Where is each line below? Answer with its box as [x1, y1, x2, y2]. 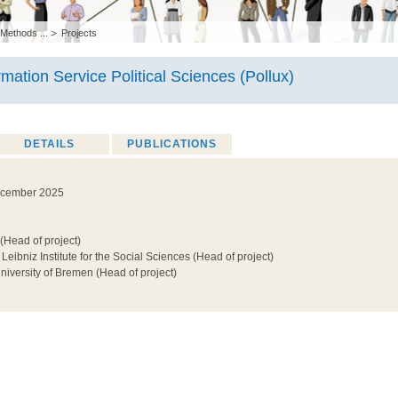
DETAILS [24, 138, 75, 150]
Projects [61, 28, 97, 38]
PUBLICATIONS [127, 138, 217, 150]
